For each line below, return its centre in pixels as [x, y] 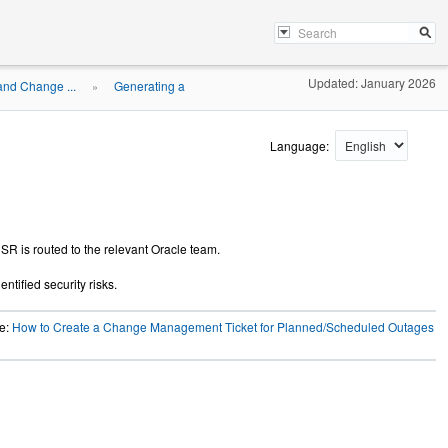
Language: [301, 145]
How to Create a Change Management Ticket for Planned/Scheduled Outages [223, 326]
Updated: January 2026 [372, 82]
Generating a [149, 85]
